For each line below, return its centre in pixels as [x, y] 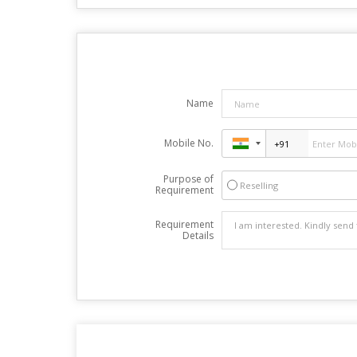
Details [198, 235]
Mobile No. [188, 143]
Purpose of [188, 179]
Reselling [259, 185]
